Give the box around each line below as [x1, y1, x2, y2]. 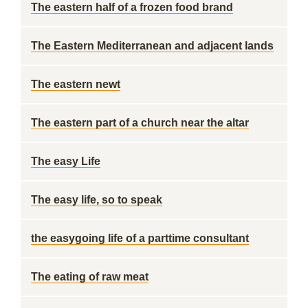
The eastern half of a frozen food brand [31, 1, 233, 13]
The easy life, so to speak [31, 194, 162, 206]
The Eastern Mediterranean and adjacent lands [31, 40, 274, 52]
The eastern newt [31, 78, 120, 90]
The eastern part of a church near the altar [31, 117, 249, 129]
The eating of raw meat [31, 271, 148, 283]
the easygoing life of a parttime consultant [31, 232, 249, 244]
